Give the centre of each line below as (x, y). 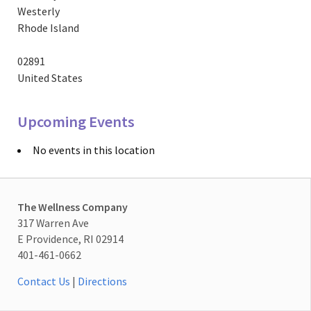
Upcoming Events (76, 122)
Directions (102, 281)
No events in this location (94, 150)
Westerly (39, 11)
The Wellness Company (73, 207)
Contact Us (44, 281)
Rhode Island (48, 28)
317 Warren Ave (53, 222)
